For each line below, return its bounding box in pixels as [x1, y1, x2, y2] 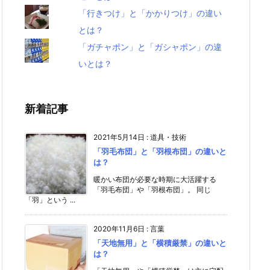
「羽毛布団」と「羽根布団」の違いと [93, 146, 227, 156]
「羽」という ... [25, 195, 75, 204]
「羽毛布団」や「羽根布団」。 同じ [93, 185, 211, 194]
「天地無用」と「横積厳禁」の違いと [93, 238, 227, 248]
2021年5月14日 [93, 133, 145, 142]
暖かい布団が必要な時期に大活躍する [93, 175, 216, 184]
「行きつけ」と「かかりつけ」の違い [78, 8, 222, 18]
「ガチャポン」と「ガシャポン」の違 [78, 42, 222, 52]
